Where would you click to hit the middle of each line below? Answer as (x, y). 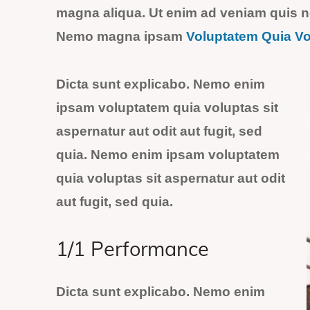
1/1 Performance (133, 251)
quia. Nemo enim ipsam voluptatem (168, 155)
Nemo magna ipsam (121, 37)
